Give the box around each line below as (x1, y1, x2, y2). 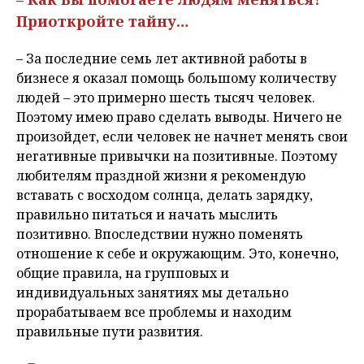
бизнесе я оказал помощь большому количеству (16, 69, 336, 88)
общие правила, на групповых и (16, 264, 229, 283)
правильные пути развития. (16, 323, 206, 341)
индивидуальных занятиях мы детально (16, 284, 288, 302)
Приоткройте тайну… (16, 11, 188, 32)
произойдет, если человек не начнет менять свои (16, 128, 348, 146)
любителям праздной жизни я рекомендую (16, 167, 305, 185)
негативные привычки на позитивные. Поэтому (16, 147, 337, 166)
